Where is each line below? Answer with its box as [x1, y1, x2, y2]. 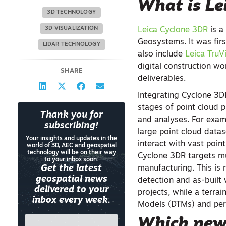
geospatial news [35, 175, 107, 184]
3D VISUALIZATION [45, 26, 98, 31]
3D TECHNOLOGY [47, 10, 96, 15]
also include [138, 50, 186, 59]
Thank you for [40, 110, 103, 120]
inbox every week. [32, 196, 111, 205]
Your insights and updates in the [26, 136, 118, 142]
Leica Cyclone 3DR [138, 26, 208, 34]
